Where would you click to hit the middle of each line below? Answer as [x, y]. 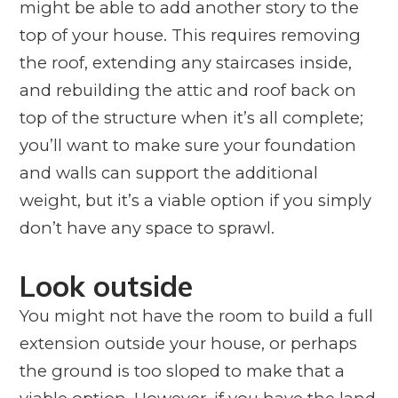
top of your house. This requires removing [190, 35]
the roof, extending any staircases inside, [185, 62]
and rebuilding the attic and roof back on [187, 90]
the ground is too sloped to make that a [182, 370]
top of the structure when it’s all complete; [191, 117]
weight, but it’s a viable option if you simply [195, 200]
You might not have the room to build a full [196, 315]
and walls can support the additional [168, 172]
